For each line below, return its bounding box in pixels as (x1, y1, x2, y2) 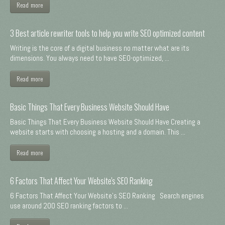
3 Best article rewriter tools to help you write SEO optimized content (10, 27, 205, 40)
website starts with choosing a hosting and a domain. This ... (10, 127, 185, 137)
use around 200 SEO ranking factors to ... (10, 201, 128, 211)
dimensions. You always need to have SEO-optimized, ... (10, 53, 169, 63)
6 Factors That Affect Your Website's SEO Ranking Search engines (10, 191, 204, 201)
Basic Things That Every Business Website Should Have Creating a (10, 117, 200, 127)
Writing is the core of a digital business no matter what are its (10, 43, 189, 53)
